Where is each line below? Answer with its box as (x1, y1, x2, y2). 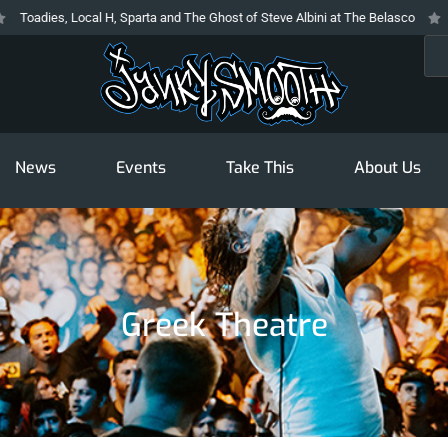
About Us (353, 157, 421, 179)
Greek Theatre (120, 304, 328, 347)
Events (115, 157, 166, 179)
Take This (225, 157, 294, 179)
